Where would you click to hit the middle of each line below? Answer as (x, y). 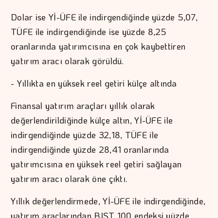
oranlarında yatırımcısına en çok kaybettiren (98, 46)
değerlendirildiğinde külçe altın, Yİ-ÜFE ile (92, 120)
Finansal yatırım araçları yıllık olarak (83, 106)
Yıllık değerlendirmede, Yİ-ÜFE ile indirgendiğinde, (108, 201)
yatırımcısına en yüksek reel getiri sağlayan (96, 164)
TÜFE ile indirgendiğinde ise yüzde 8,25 (89, 32)
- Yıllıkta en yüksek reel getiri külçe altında (94, 83)
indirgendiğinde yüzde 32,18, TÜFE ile (85, 135)
